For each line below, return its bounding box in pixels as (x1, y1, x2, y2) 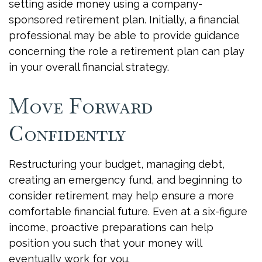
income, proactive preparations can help (9, 221, 213, 233)
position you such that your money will (9, 237, 202, 249)
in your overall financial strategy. (9, 61, 169, 73)
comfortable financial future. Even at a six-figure (9, 205, 247, 218)
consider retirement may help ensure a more (9, 189, 234, 202)
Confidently (9, 120, 126, 147)
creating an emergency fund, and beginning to (9, 174, 242, 186)
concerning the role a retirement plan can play (9, 45, 244, 57)
